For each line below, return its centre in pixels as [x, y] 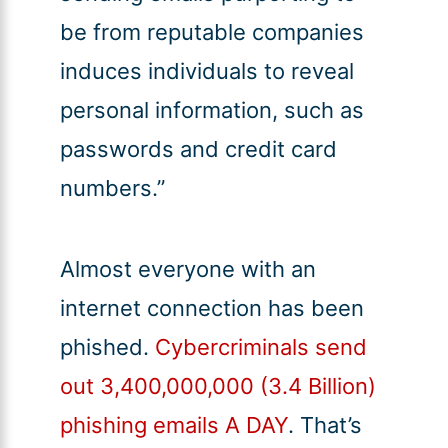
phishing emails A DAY [173, 425]
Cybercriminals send [260, 347]
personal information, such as [211, 110]
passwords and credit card [198, 149]
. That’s [324, 425]
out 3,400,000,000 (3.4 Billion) [217, 386]
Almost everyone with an [187, 269]
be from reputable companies [211, 32]
